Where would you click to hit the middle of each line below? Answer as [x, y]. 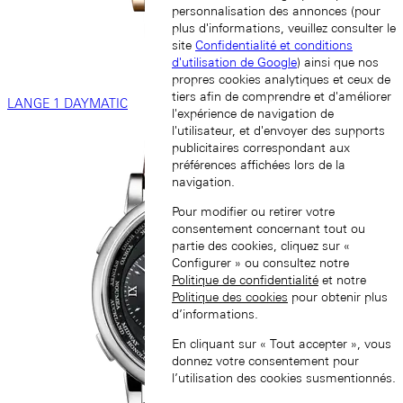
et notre [342, 280]
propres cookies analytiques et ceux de [281, 80]
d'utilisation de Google [234, 63]
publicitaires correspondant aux [261, 148]
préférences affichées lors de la [259, 165]
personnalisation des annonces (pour [276, 11]
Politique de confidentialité [245, 280]
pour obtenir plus [338, 297]
